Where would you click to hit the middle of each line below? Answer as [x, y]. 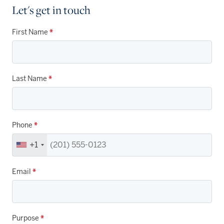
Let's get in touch [51, 9]
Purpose [26, 218]
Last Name [30, 78]
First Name [31, 32]
